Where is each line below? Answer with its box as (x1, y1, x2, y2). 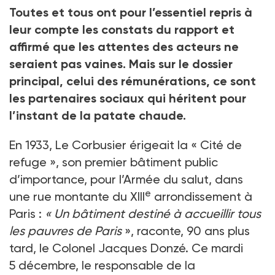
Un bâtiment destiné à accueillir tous (54, 206, 261, 222)
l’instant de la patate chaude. (9, 108, 186, 123)
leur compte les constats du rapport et (9, 22, 234, 37)
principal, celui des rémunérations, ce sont (9, 74, 256, 89)
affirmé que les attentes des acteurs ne (9, 39, 239, 55)
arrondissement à (154, 189, 252, 204)
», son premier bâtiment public (50, 155, 218, 170)
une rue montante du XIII (9, 189, 145, 204)
